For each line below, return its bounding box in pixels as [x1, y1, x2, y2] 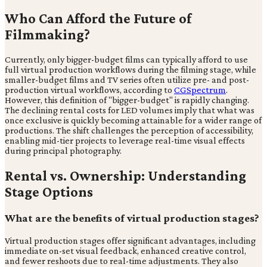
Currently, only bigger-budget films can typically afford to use [5, 54, 248, 65]
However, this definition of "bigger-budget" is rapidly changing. [5, 95, 249, 105]
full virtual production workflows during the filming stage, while [5, 64, 256, 75]
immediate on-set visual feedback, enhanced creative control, [5, 245, 246, 256]
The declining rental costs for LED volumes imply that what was [5, 105, 254, 116]
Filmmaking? [5, 26, 90, 43]
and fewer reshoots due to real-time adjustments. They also [5, 255, 238, 266]
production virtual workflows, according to [5, 85, 174, 95]
